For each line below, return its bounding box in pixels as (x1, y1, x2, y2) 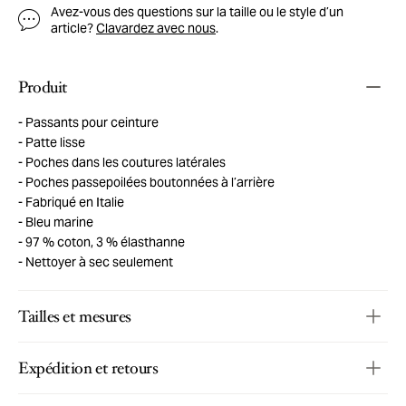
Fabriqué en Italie (23, 193, 124, 210)
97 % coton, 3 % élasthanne (23, 233, 185, 250)
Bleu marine (23, 213, 93, 230)
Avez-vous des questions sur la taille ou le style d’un (51, 3, 343, 20)
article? (51, 19, 96, 36)
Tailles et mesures (18, 304, 131, 327)
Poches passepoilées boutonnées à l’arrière (23, 173, 275, 190)
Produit (18, 75, 68, 98)
